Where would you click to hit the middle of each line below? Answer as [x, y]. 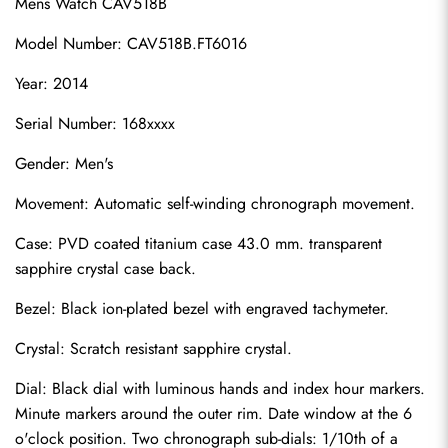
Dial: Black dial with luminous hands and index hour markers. [220, 388]
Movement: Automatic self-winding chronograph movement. [215, 203]
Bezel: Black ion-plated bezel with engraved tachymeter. [202, 308]
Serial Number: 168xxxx [95, 123]
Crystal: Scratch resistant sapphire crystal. [153, 348]
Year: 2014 [51, 83]
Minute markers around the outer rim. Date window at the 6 [213, 413]
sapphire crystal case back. [105, 268]
